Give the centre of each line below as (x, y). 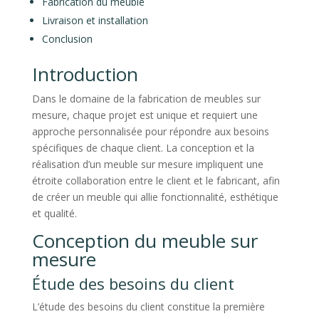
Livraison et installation (95, 20)
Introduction (85, 74)
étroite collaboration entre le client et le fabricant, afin (156, 180)
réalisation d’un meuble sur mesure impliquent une (147, 164)
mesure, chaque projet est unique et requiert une (145, 115)
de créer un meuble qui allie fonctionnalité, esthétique (155, 197)
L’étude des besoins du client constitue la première (148, 306)
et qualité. (54, 213)
